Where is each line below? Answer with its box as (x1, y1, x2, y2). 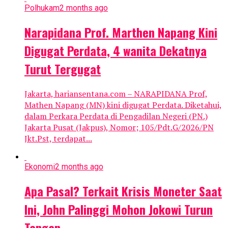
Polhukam (24, 3, 60, 13)
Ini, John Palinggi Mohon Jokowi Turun (24, 199, 213, 218)
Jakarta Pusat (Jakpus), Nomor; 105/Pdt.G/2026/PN (24, 122, 214, 133)
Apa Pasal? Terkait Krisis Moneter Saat (24, 181, 222, 200)
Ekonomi (24, 162, 55, 172)
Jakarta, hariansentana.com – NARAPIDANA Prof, (24, 88, 208, 100)
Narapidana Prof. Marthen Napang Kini (24, 23, 217, 42)
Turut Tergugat (24, 60, 101, 78)
